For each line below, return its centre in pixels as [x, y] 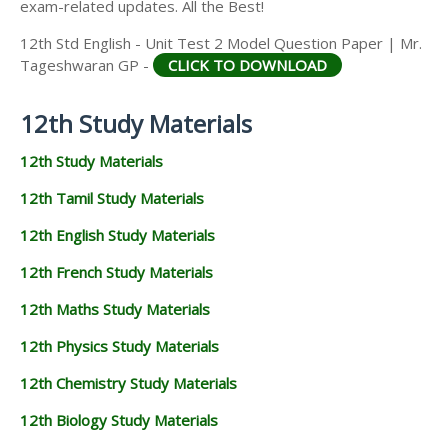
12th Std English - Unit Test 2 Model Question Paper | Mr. [221, 42]
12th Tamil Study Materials [112, 197]
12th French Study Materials [116, 271]
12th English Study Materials [117, 234]
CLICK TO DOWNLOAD [247, 64]
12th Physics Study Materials [119, 345]
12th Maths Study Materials [115, 308]
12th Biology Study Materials [119, 419]
